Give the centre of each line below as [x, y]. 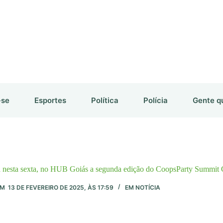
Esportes [50, 100]
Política [105, 100]
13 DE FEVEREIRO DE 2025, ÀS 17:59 [60, 187]
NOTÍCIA [148, 187]
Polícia [156, 100]
